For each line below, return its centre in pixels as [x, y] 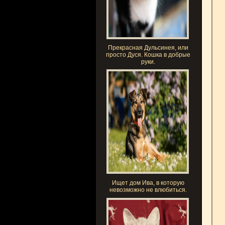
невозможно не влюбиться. [148, 190]
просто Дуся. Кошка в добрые [148, 55]
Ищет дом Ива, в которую [148, 183]
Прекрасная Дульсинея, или [148, 48]
